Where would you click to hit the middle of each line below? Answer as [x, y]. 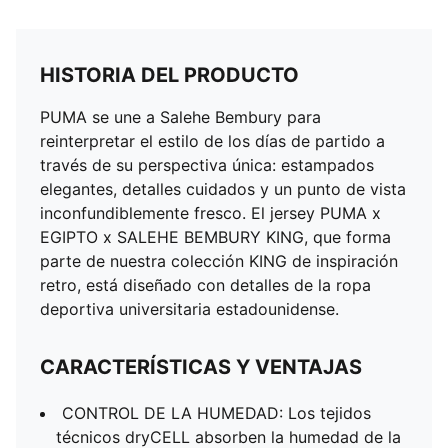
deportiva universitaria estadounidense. [189, 309]
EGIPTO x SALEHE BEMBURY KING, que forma [215, 237]
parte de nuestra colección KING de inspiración [219, 261]
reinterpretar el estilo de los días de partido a [212, 141]
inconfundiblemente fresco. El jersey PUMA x [210, 213]
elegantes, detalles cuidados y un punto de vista [223, 189]
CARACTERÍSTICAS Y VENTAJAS [201, 367]
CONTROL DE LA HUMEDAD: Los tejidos [216, 413]
